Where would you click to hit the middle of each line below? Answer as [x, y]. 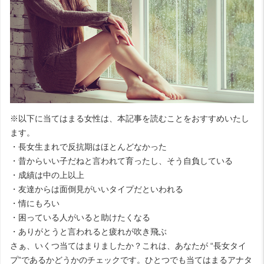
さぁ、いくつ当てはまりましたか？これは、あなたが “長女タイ [128, 246]
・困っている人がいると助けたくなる [80, 218]
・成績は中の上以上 [47, 175]
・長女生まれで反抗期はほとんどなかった [88, 147]
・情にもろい [35, 204]
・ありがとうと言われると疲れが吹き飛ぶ [88, 232]
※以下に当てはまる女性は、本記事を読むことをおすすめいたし [130, 119]
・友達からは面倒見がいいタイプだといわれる [97, 189]
